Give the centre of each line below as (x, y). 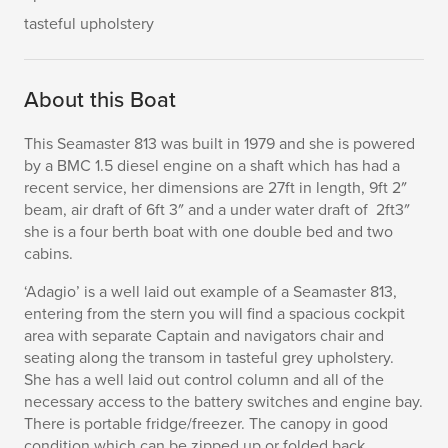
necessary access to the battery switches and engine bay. (223, 402)
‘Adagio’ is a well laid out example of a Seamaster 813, (210, 292)
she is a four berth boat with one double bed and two (208, 232)
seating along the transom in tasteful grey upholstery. (209, 358)
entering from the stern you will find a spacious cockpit (214, 314)
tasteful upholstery (89, 24)
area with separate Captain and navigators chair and (204, 336)
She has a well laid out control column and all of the (204, 380)
